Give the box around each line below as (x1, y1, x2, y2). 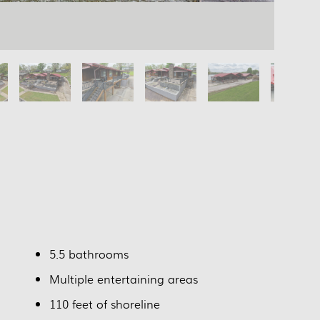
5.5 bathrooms (49, 245, 129, 262)
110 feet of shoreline (49, 295, 160, 312)
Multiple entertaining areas (49, 270, 198, 287)
